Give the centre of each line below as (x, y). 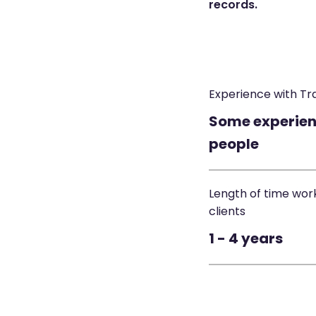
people (233, 144)
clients (227, 212)
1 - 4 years (245, 239)
